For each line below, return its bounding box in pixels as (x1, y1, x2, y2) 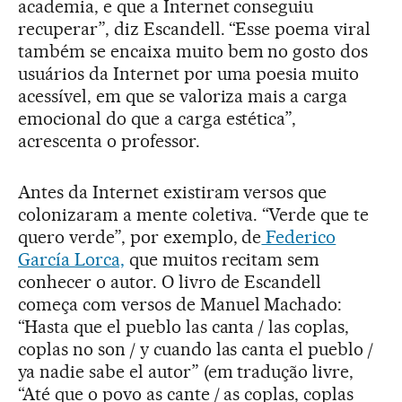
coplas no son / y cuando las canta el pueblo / (18, 338, 374, 360)
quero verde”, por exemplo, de (18, 226, 262, 248)
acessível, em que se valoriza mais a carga (18, 85, 348, 107)
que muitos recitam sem (124, 249, 320, 270)
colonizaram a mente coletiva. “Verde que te (18, 204, 370, 225)
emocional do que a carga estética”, (18, 108, 297, 129)
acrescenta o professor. (18, 130, 200, 152)
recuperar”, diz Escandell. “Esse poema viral (18, 18, 371, 39)
